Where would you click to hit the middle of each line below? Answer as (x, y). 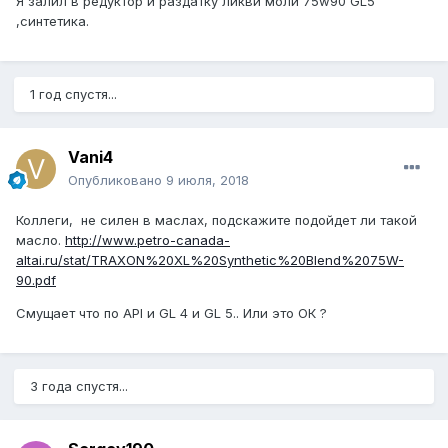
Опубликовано (117, 180)
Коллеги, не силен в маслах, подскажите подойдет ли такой (216, 220)
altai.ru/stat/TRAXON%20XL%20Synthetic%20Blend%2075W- (210, 260)
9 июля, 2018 (207, 180)
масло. (40, 240)
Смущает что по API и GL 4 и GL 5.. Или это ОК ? (173, 313)
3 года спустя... (79, 386)
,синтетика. (52, 21)
